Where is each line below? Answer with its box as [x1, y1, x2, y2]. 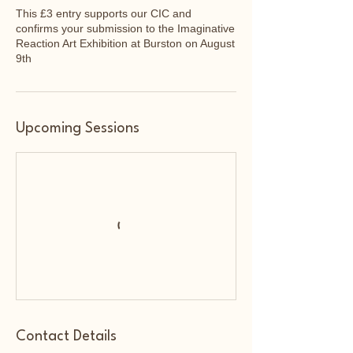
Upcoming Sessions [16, 121, 139, 136]
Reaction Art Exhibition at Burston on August [16, 37, 235, 50]
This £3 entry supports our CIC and [16, 7, 191, 20]
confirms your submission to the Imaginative [16, 22, 235, 35]
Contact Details [16, 329, 117, 344]
